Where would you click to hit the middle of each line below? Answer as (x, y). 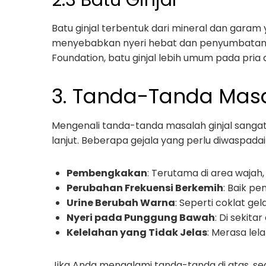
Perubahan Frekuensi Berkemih (145, 188)
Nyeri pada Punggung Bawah (141, 218)
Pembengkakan (107, 173)
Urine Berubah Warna (121, 203)
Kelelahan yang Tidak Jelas (137, 232)
